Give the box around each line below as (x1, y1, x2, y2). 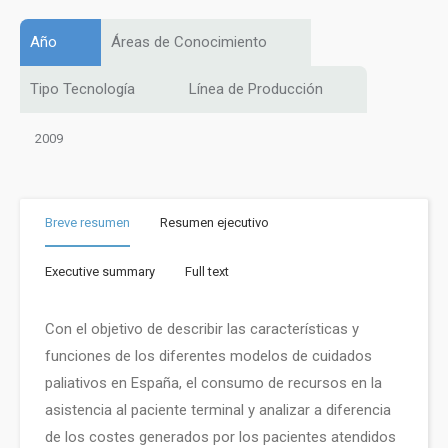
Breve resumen (45, 215, 130, 230)
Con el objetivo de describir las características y (45, 320, 359, 338)
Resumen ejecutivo (160, 215, 269, 230)
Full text (185, 263, 229, 279)
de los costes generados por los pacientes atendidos (45, 428, 396, 446)
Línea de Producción (189, 80, 323, 98)
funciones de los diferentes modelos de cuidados (45, 347, 372, 365)
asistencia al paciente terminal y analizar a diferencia (45, 401, 391, 419)
